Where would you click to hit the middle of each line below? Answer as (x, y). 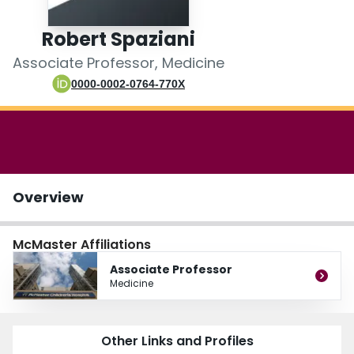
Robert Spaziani (119, 40)
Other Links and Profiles (177, 341)
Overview (48, 198)
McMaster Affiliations (82, 245)
